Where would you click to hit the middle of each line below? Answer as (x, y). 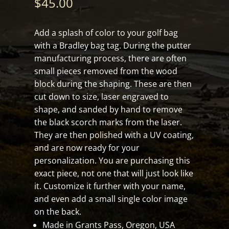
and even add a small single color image (111, 199)
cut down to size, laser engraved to (102, 96)
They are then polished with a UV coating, (114, 135)
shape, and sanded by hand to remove (109, 109)
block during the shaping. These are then (113, 84)
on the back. (58, 211)
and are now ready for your (87, 147)
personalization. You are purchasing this (112, 160)
